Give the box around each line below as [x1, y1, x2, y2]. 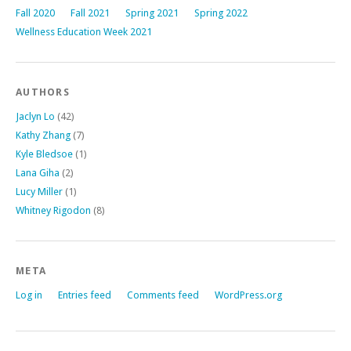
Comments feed [127, 288, 199, 301]
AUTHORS [16, 85, 70, 98]
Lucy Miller [16, 185, 63, 197]
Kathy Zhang [16, 128, 71, 141]
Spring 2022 [194, 6, 248, 19]
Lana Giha [16, 166, 60, 179]
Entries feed [58, 288, 111, 301]
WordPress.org [215, 288, 282, 301]
